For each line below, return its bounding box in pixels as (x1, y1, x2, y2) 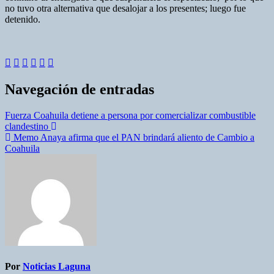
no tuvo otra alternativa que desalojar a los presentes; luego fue (5, 3, 246, 14)
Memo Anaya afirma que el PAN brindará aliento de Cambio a (11, 132, 254, 143)
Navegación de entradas (5, 81, 154, 98)
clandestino (5, 121, 51, 132)
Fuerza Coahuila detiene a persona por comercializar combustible (5, 110, 256, 121)
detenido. (5, 14, 40, 25)
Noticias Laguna (23, 261, 91, 272)
